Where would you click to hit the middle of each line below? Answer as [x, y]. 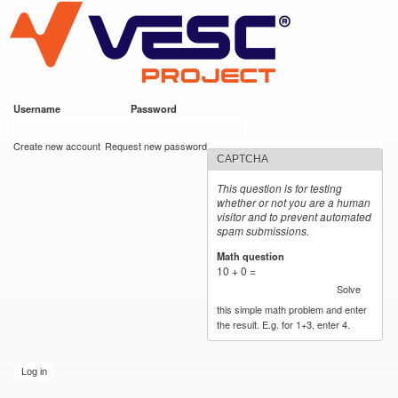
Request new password [156, 146]
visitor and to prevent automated [295, 216]
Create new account [57, 146]
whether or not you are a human [294, 202]
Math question [252, 255]
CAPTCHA [243, 159]
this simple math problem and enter [292, 309]
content [162, 49]
